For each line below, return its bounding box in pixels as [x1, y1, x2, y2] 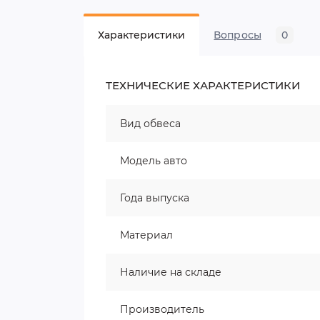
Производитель [120, 303, 204, 316]
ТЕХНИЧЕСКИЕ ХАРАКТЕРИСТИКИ [106, 79, 300, 92]
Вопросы [214, 29, 261, 41]
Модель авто [120, 154, 187, 167]
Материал [120, 229, 173, 241]
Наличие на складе [120, 266, 221, 279]
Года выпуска [120, 191, 189, 204]
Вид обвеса [120, 117, 181, 130]
